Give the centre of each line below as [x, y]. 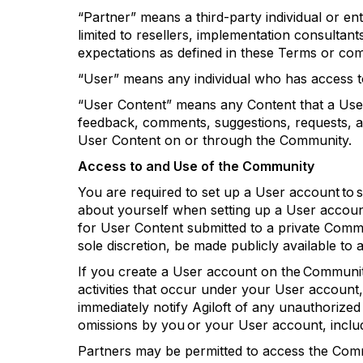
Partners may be [131, 351]
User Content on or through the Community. [216, 140]
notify [171, 307]
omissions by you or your [158, 325]
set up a [226, 192]
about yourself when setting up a [182, 210]
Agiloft [211, 307]
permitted [214, 351]
